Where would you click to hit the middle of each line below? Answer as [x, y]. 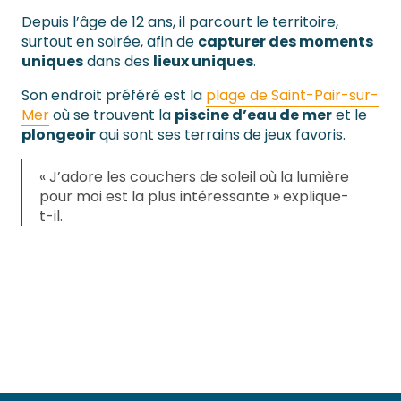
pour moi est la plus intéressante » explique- [194, 197]
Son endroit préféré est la [114, 96]
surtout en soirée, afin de [110, 42]
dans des [118, 62]
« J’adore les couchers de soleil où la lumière [194, 177]
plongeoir [59, 135]
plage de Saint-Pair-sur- [292, 96]
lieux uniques [203, 62]
